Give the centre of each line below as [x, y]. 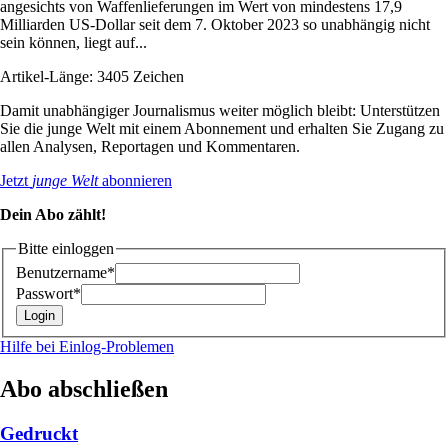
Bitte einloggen [66, 248]
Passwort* [48, 294]
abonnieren [135, 180]
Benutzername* [65, 273]
